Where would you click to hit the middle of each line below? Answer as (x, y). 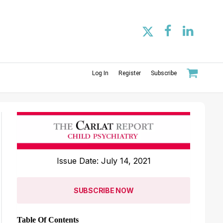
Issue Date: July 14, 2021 (104, 161)
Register (130, 73)
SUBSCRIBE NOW (104, 190)
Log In (100, 73)
